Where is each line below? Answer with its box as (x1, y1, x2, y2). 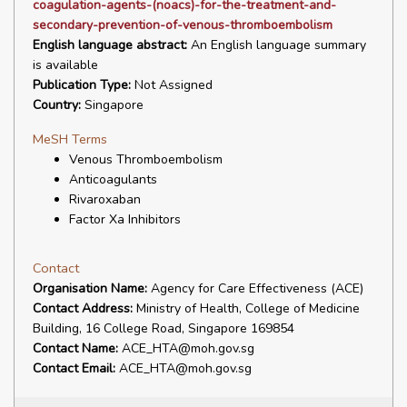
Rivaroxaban (69, 191, 141, 208)
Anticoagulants (69, 171, 157, 188)
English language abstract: (33, 36, 187, 54)
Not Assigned (131, 76, 213, 94)
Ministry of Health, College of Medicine (133, 300, 360, 317)
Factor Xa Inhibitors (69, 211, 181, 228)
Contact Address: (33, 300, 133, 317)
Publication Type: (33, 76, 131, 94)
